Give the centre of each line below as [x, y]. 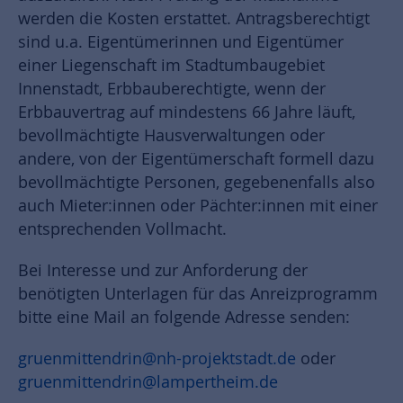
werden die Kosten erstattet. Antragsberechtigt [194, 19]
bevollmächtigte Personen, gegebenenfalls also [197, 183]
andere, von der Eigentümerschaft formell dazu [196, 159]
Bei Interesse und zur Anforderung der [163, 271]
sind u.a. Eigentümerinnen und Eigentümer [181, 42]
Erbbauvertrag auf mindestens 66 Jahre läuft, [187, 112]
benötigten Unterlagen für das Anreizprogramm [198, 294]
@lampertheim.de [210, 382]
